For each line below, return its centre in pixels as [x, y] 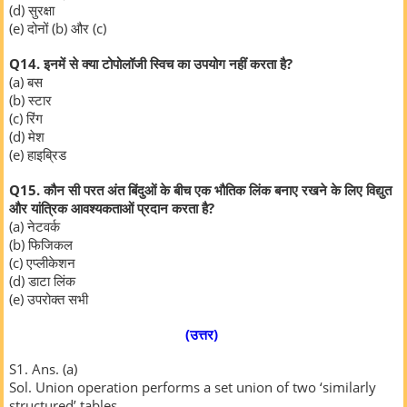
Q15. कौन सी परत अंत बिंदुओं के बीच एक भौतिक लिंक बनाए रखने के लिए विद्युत [200, 190]
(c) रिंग [26, 119]
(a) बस [26, 82]
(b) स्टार [30, 100]
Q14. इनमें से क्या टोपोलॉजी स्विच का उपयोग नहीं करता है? [154, 64]
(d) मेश [27, 137]
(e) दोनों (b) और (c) [58, 29]
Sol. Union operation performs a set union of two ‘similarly [193, 387]
